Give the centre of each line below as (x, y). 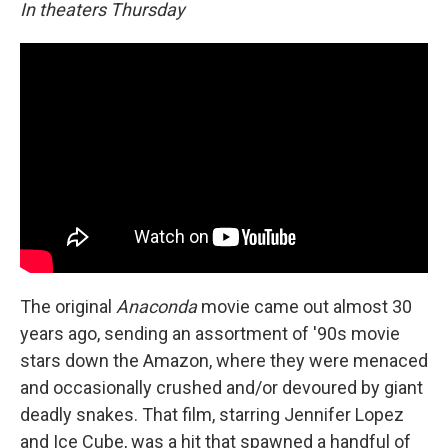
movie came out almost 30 (306, 306)
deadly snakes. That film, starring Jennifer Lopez (212, 414)
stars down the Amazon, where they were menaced (224, 360)
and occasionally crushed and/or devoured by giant (221, 387)
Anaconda (158, 306)
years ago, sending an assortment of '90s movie (210, 333)
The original (68, 306)
